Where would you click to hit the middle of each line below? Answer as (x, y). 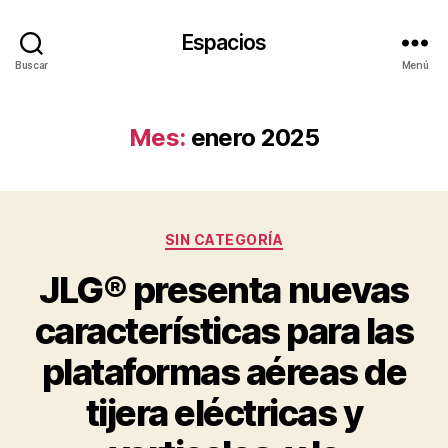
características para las (224, 330)
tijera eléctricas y (224, 412)
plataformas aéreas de (224, 371)
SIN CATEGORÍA (224, 239)
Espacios (224, 42)
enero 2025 (255, 137)
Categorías (267, 235)
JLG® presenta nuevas (224, 289)
